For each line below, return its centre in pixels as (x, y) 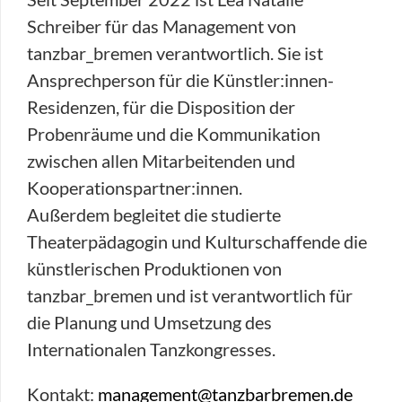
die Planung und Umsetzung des (149, 322)
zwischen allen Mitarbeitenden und (161, 161)
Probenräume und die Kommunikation (174, 134)
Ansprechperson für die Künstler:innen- (180, 80)
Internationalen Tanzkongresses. (151, 349)
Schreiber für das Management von (162, 26)
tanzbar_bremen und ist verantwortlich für (190, 295)
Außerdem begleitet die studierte (154, 214)
